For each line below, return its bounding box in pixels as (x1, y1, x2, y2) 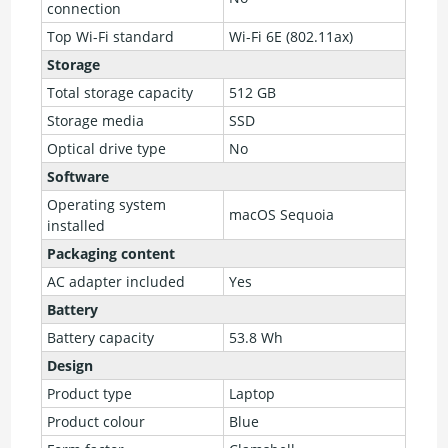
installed (47, 216, 106, 236)
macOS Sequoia (229, 205, 335, 225)
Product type (47, 384, 133, 404)
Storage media (47, 111, 145, 131)
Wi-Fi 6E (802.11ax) (229, 27, 354, 47)
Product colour (47, 412, 146, 432)
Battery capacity (47, 328, 155, 348)
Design (47, 356, 94, 376)
